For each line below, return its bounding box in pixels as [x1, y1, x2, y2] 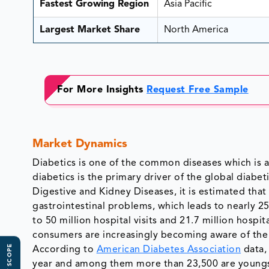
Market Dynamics [32, 139, 128, 151]
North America [163, 25, 228, 35]
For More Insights [57, 85, 147, 95]
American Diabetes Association [96, 245, 241, 255]
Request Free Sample [147, 85, 249, 95]
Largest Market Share [39, 25, 143, 35]
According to [32, 245, 97, 255]
